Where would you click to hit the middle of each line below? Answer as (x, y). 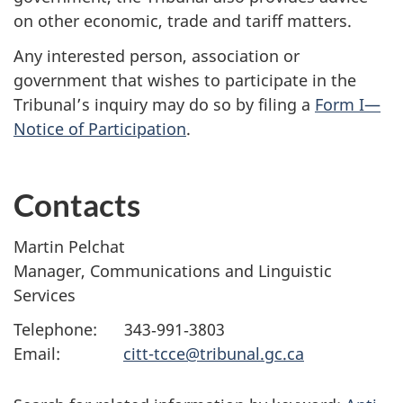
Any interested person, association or (157, 55)
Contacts (77, 205)
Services (45, 295)
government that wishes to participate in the (185, 80)
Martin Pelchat (69, 246)
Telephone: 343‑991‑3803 (119, 330)
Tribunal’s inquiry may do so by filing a (164, 104)
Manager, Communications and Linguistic (173, 270)
